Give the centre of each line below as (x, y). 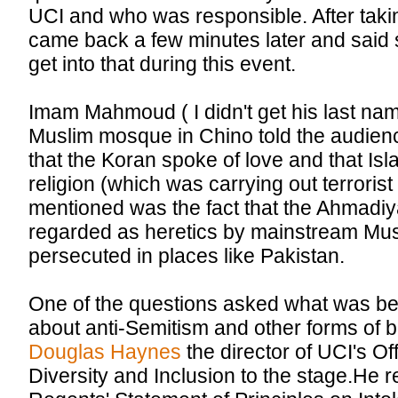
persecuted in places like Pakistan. (187, 256)
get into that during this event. (163, 64)
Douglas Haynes (105, 352)
